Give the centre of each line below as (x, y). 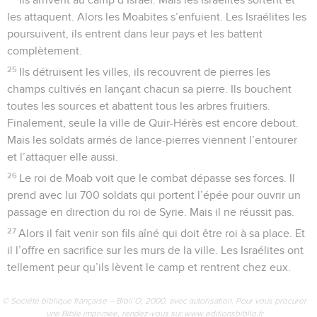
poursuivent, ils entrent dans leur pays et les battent (135, 34)
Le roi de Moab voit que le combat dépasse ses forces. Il (157, 178)
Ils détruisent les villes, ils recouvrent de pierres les (145, 72)
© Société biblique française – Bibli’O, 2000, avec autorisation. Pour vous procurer (154, 300)
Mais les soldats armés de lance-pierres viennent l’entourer (152, 140)
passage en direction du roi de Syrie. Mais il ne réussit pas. (151, 212)
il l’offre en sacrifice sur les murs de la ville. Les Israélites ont (155, 250)
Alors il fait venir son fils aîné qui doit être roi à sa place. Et (162, 233)
